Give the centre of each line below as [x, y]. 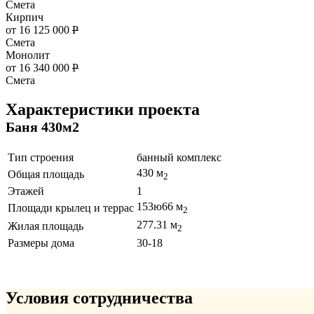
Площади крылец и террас [71, 208]
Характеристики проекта [103, 110]
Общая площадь [46, 175]
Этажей [26, 191]
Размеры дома [41, 243]
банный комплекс [179, 158]
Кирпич [25, 17]
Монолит [28, 55]
